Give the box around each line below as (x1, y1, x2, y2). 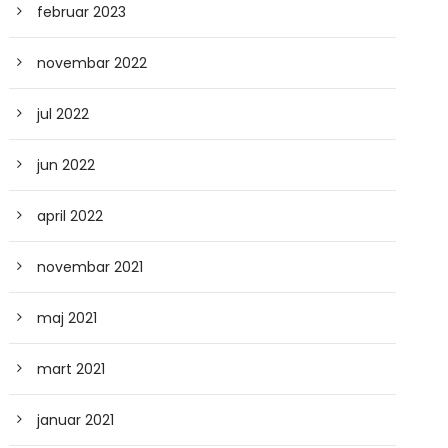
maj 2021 (37, 308, 98, 328)
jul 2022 (37, 104, 90, 124)
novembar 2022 (37, 53, 148, 73)
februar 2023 (37, 2, 127, 22)
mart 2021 (37, 359, 106, 379)
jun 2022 (37, 155, 96, 175)
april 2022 (37, 206, 104, 226)
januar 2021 (37, 410, 115, 430)
